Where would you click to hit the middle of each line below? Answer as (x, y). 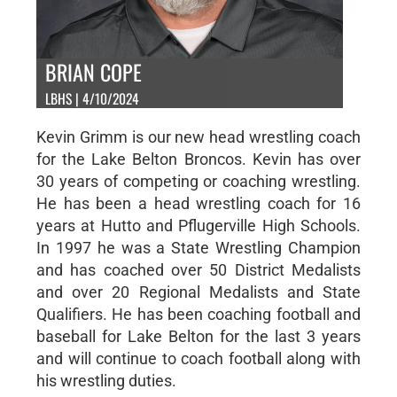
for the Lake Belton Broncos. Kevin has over (198, 159)
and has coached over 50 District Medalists (198, 269)
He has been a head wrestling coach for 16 (198, 203)
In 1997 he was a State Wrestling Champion (198, 247)
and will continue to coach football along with (198, 358)
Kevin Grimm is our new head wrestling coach (198, 136)
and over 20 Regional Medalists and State (198, 292)
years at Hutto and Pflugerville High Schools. (198, 225)
